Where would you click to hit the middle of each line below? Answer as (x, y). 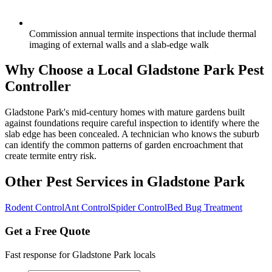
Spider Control (139, 208)
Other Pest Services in (76, 182)
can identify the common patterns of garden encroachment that (124, 145)
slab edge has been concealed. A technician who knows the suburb (132, 134)
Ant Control (87, 208)
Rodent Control (35, 208)
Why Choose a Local (71, 70)
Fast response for (39, 254)
